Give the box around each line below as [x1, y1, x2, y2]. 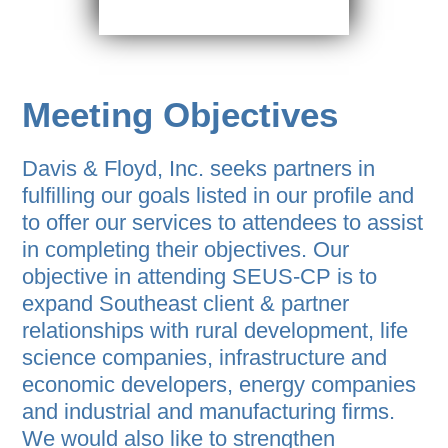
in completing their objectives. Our [22, 237, 350, 263]
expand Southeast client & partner [22, 291, 350, 317]
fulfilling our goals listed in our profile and [22, 183, 415, 209]
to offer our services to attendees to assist [22, 210, 424, 236]
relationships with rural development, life [22, 318, 409, 344]
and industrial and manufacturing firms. [22, 399, 396, 425]
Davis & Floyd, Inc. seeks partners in [22, 156, 376, 182]
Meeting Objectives [22, 95, 339, 135]
